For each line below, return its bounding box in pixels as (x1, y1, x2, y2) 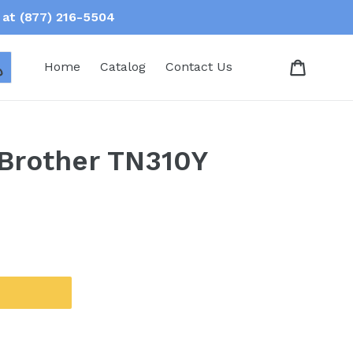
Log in (4, 58, 41, 74)
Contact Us (165, 59, 232, 74)
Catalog (100, 59, 146, 74)
